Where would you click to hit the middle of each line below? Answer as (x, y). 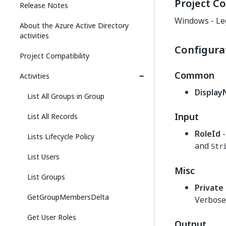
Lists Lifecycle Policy (61, 136)
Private (209, 188)
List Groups (46, 177)
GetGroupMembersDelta (68, 197)
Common (194, 75)
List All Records (52, 116)
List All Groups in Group (66, 96)
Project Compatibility (54, 56)
